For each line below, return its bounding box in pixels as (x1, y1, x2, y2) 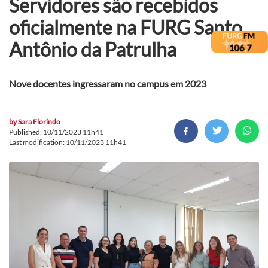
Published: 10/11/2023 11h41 (9, 127, 103, 136)
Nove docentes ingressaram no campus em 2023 (9, 77, 206, 89)
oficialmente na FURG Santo (9, 15, 242, 39)
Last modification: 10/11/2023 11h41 (9, 137, 126, 147)
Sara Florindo (18, 117, 60, 126)
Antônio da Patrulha (9, 37, 176, 61)
